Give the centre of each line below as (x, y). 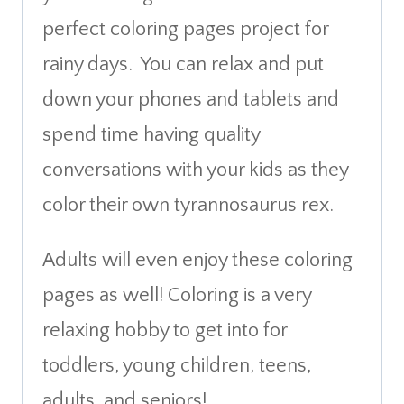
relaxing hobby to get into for (165, 330)
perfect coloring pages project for (185, 29)
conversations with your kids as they (195, 170)
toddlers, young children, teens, (177, 365)
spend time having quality (151, 134)
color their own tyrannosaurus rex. (188, 205)
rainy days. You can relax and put (183, 64)
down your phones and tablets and (191, 99)
